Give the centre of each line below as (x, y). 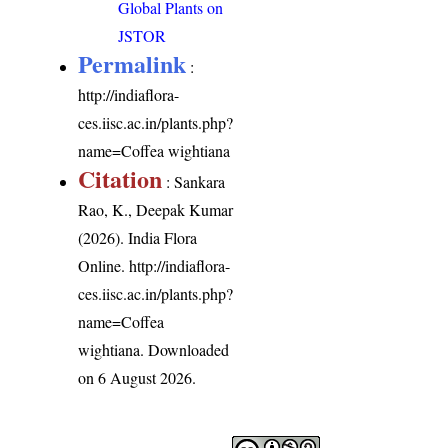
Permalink (132, 63)
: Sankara (194, 181)
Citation (120, 178)
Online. (104, 265)
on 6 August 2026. (137, 377)
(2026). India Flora (138, 237)
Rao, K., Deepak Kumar (156, 209)
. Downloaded (185, 349)
